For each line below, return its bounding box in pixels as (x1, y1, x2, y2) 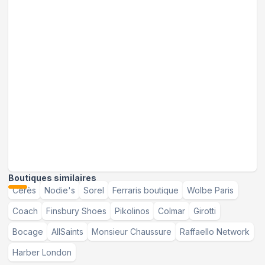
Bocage (12, 226, 43, 237)
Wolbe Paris (187, 185, 234, 195)
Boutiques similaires (8, 172, 96, 183)
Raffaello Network (180, 226, 250, 237)
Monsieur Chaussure (92, 226, 172, 237)
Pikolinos (115, 205, 150, 216)
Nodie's (44, 185, 75, 195)
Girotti (193, 205, 216, 216)
